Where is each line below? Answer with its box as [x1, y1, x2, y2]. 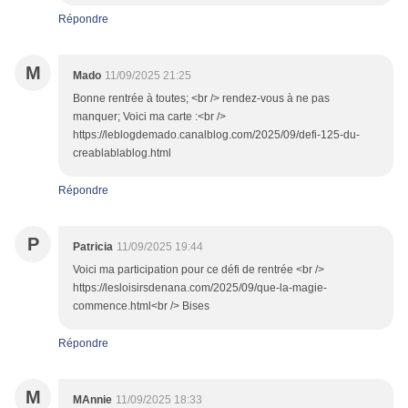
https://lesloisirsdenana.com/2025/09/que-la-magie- [73, 281, 327, 295]
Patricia [73, 240, 113, 254]
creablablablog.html [73, 147, 171, 160]
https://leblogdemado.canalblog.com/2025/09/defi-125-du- [73, 128, 360, 142]
